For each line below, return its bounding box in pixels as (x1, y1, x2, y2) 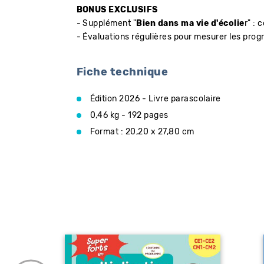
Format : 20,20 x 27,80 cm (90, 128, 194, 137)
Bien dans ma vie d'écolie (136, 19, 245, 28)
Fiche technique (76, 67, 168, 78)
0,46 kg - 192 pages (90, 111, 169, 120)
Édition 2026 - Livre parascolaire (90, 95, 221, 104)
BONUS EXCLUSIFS (76, 6, 158, 15)
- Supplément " (76, 19, 137, 28)
